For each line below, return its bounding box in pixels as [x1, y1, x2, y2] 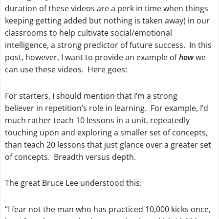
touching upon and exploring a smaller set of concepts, [4, 127, 208, 138]
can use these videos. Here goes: [4, 64, 127, 75]
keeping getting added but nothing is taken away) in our [4, 15, 210, 26]
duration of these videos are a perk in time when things [4, 2, 208, 14]
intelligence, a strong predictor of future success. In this [4, 39, 212, 50]
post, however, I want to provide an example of [4, 51, 179, 63]
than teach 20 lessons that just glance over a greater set [4, 139, 211, 150]
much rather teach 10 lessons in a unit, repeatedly [4, 114, 190, 126]
